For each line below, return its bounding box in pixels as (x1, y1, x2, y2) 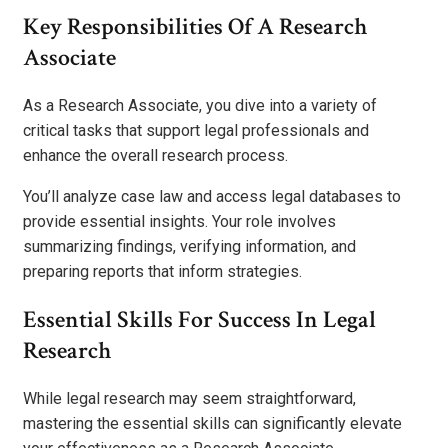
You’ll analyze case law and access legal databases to (23, 186, 401, 206)
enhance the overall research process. (23, 145, 288, 165)
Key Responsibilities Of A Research (23, 10, 368, 42)
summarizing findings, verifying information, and (23, 236, 356, 256)
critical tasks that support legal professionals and (23, 120, 369, 140)
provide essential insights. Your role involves (23, 211, 336, 231)
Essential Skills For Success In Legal (23, 303, 376, 335)
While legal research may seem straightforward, (23, 388, 356, 408)
